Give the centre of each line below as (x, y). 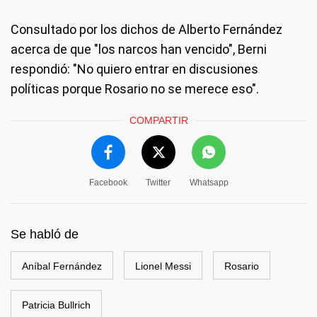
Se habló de (45, 234)
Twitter (158, 183)
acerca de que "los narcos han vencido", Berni (139, 49)
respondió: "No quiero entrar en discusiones (134, 69)
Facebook (108, 183)
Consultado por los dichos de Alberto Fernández (146, 29)
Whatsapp (209, 183)
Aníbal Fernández (62, 266)
